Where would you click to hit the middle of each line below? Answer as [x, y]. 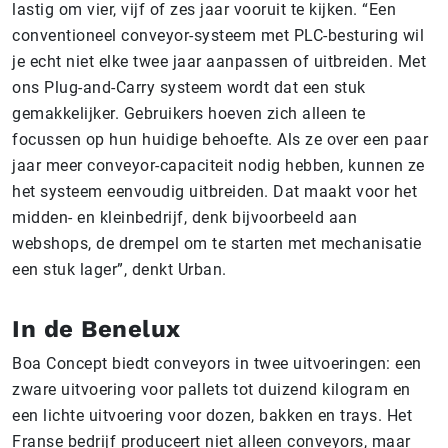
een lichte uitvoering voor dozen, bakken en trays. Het [212, 415]
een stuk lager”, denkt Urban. [119, 269]
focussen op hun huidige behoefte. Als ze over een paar [220, 139]
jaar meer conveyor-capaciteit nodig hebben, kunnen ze [218, 165]
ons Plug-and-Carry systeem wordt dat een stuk [189, 87]
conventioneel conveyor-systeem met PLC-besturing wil [218, 35]
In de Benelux [96, 328]
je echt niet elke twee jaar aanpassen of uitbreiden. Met [219, 61]
